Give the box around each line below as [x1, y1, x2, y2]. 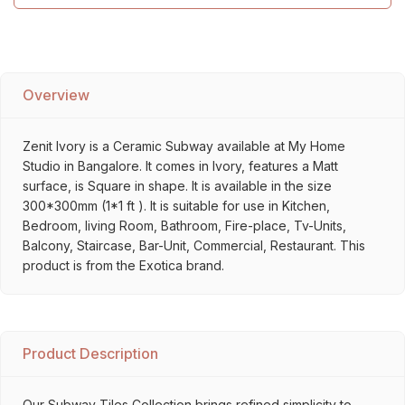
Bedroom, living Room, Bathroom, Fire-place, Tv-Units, [23, 218, 346, 233]
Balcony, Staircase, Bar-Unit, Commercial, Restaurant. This [23, 238, 365, 253]
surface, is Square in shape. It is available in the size [23, 178, 332, 193]
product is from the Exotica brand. [23, 258, 224, 273]
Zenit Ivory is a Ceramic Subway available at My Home [23, 138, 345, 154]
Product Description [23, 344, 158, 363]
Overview [23, 86, 89, 104]
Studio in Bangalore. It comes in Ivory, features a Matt [23, 158, 338, 174]
